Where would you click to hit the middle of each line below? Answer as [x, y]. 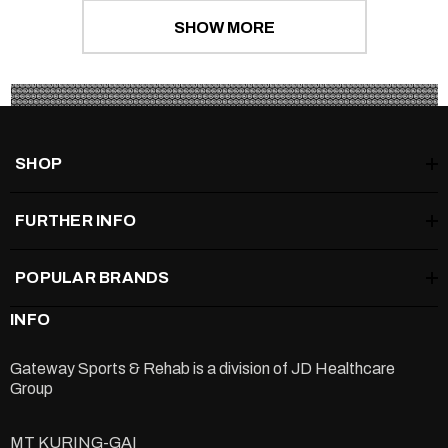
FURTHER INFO [75, 221]
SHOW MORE [224, 27]
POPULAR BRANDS [92, 278]
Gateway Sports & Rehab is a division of [150, 369]
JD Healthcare [343, 369]
